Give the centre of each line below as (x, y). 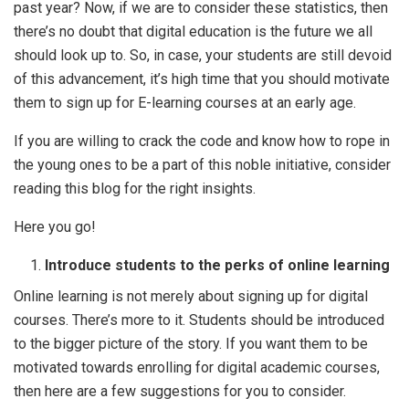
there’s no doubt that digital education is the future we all (193, 31)
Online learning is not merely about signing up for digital (191, 296)
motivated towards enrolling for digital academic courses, (197, 367)
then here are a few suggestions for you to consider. (182, 391)
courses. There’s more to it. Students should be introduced (199, 320)
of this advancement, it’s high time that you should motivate (202, 79)
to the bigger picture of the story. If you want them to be (191, 344)
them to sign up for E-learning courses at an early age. (187, 103)
